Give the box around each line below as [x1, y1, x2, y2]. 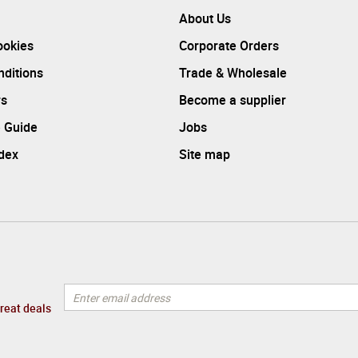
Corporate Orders [179, 36, 279, 54]
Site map [179, 145, 230, 163]
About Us [179, 9, 231, 27]
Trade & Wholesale [179, 63, 287, 82]
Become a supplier [179, 90, 286, 109]
